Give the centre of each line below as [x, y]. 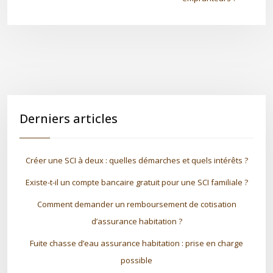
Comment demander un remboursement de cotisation [136, 204]
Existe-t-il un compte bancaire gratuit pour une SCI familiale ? [136, 182]
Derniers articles [69, 119]
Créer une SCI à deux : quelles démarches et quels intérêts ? [136, 160]
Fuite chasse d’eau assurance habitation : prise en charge [136, 243]
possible [136, 260]
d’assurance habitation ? [136, 221]
